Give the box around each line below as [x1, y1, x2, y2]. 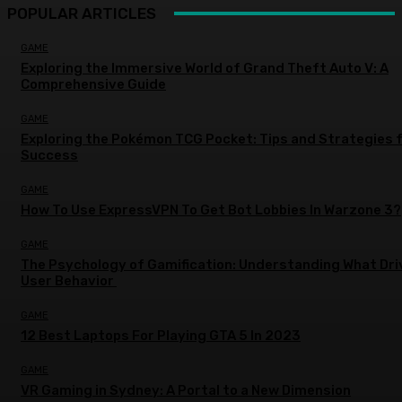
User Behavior [21, 272, 117, 289]
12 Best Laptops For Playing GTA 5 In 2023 [21, 327, 301, 344]
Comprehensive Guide [21, 75, 166, 92]
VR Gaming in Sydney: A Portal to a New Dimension [21, 381, 351, 398]
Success [21, 146, 78, 163]
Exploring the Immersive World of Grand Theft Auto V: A [21, 59, 389, 76]
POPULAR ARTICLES [7, 4, 156, 22]
